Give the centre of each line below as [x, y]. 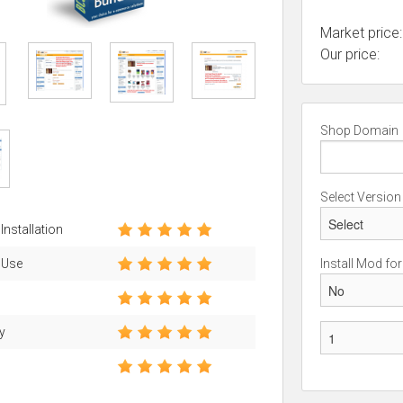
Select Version [360, 197]
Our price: [349, 55]
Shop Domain [359, 131]
